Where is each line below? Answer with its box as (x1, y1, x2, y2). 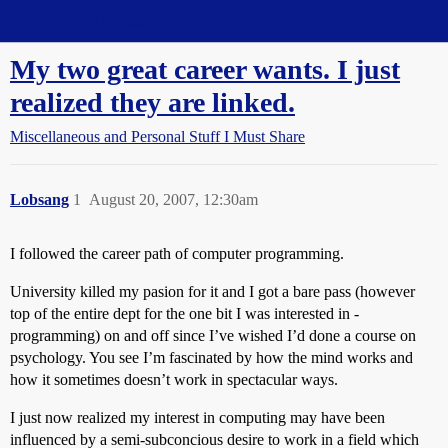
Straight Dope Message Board (10, 12, 200, 29)
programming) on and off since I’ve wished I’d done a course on (10, 327, 416, 344)
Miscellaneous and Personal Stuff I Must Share (10, 128, 305, 145)
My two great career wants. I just (10, 54, 400, 85)
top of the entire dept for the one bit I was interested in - (10, 305, 359, 322)
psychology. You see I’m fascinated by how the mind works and (10, 349, 413, 366)
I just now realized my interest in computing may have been (10, 409, 385, 426)
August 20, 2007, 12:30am (89, 191, 258, 208)
